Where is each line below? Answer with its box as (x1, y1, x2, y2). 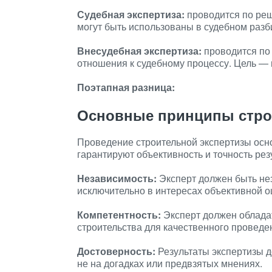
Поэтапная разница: (77, 80, 175, 94)
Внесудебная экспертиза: (77, 44, 202, 58)
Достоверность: (77, 244, 155, 258)
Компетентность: (77, 208, 161, 222)
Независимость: (77, 171, 157, 185)
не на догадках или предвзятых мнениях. (77, 256, 262, 270)
